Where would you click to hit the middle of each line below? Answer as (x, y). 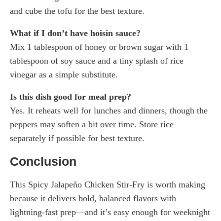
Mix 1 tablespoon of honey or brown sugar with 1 (99, 47)
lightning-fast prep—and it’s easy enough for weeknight (110, 212)
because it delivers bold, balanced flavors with (93, 198)
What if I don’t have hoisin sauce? (75, 33)
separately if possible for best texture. (77, 138)
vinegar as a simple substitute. (64, 74)
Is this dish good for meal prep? (71, 96)
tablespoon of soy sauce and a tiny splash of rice (97, 60)
